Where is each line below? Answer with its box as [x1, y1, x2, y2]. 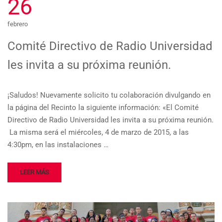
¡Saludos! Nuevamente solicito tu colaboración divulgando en [7, 91, 211, 100]
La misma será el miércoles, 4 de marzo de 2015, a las [7, 128, 189, 137]
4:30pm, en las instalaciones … [7, 140, 109, 150]
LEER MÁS [20, 168, 49, 176]
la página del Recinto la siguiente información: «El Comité [7, 103, 199, 112]
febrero [7, 20, 28, 28]
